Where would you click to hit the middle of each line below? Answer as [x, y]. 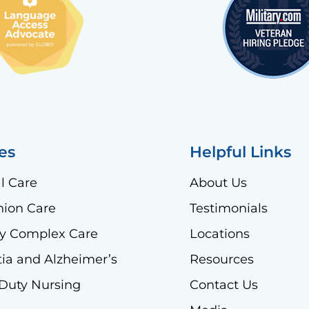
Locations [220, 233]
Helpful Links [240, 152]
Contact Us [224, 285]
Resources [222, 259]
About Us [218, 182]
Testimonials [229, 208]
